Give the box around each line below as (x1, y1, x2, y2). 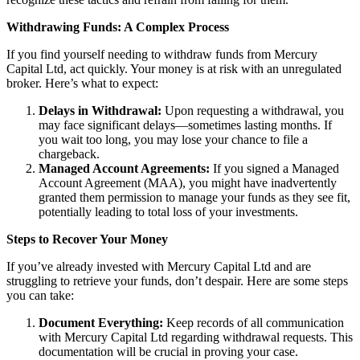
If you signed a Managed (210, 162, 339, 176)
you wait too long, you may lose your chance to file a (39, 133, 308, 147)
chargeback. (39, 147, 100, 162)
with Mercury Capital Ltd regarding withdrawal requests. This (39, 330, 353, 345)
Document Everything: (39, 316, 163, 330)
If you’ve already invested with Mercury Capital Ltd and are (6, 260, 311, 274)
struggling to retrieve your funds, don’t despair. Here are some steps (6, 274, 348, 288)
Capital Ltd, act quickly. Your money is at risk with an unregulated (6, 62, 342, 76)
